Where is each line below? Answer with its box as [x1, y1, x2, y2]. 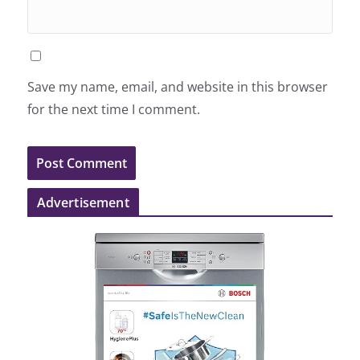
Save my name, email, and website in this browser [27, 77, 328, 96]
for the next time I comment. [27, 100, 200, 118]
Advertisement [36, 193, 129, 211]
